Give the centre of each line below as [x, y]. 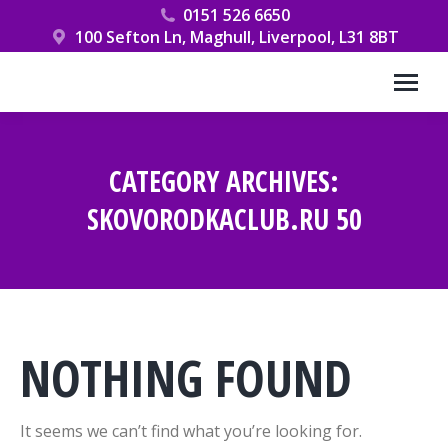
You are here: [274, 252]
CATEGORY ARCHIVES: [224, 181]
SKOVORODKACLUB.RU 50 [224, 219]
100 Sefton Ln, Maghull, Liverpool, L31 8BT [236, 37]
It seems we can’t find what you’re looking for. [191, 431]
